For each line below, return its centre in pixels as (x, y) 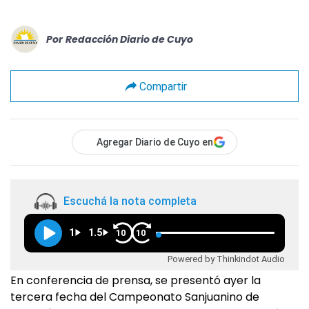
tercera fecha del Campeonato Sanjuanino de (135, 297)
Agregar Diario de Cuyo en (155, 142)
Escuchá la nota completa (130, 201)
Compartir (163, 86)
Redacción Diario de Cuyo (129, 39)
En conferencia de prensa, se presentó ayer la (136, 280)
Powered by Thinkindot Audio (226, 259)
